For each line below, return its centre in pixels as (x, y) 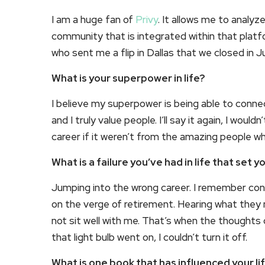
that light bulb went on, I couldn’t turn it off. (151, 237)
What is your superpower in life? (128, 78)
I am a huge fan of (93, 20)
